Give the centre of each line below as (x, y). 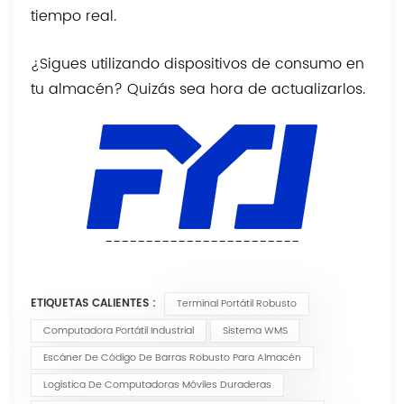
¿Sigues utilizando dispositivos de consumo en (198, 64)
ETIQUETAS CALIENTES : (94, 303)
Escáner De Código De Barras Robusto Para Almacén (172, 358)
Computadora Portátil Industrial (118, 331)
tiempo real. (74, 16)
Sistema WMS (255, 331)
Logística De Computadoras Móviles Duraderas (157, 385)
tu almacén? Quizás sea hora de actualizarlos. (198, 89)
